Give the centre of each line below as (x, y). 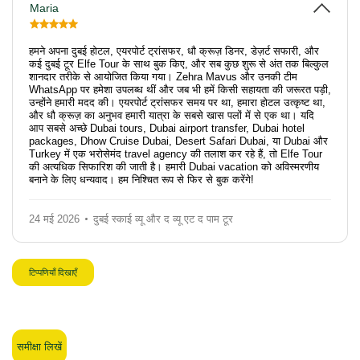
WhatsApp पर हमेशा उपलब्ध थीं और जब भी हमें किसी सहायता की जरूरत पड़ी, (180, 90)
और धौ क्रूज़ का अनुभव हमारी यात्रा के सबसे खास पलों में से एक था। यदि (172, 115)
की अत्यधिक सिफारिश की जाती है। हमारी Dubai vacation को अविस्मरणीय (174, 167)
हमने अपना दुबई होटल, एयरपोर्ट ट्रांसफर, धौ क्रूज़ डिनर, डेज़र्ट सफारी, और (174, 51)
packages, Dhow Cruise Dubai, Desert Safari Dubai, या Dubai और (178, 141)
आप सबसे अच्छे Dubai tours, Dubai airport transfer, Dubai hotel (167, 128)
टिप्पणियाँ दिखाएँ (53, 272)
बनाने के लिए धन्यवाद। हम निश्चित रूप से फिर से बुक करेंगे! (141, 180)
